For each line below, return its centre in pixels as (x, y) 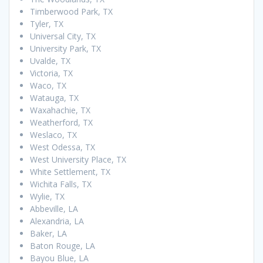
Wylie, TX (47, 196)
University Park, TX (65, 48)
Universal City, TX (63, 36)
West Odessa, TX (63, 147)
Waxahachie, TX (60, 110)
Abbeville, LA (54, 208)
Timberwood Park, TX (71, 11)
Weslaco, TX (53, 134)
